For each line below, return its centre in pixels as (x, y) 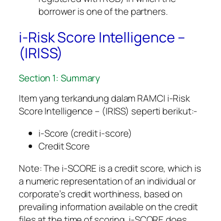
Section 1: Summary (60, 78)
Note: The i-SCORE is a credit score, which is (110, 168)
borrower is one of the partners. (103, 12)
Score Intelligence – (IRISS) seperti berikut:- (108, 111)
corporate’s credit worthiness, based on (101, 194)
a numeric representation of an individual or (107, 181)
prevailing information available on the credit (109, 206)
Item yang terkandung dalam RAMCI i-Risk (105, 98)
